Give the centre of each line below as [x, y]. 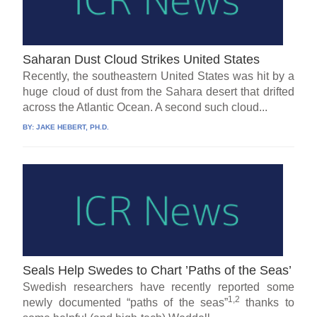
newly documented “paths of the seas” [125, 302]
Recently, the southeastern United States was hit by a [158, 76]
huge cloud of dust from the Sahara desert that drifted [158, 91]
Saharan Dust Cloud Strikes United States [142, 59]
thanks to [267, 302]
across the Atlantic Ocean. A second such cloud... [145, 107]
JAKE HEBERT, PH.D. [73, 127]
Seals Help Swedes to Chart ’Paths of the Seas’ [157, 270]
